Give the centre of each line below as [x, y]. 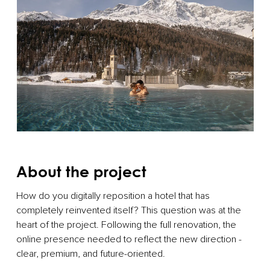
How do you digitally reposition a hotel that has [113, 196]
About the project [82, 171]
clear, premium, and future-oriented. [92, 253]
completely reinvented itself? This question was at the [129, 210]
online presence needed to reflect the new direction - [129, 239]
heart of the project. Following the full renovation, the [127, 224]
